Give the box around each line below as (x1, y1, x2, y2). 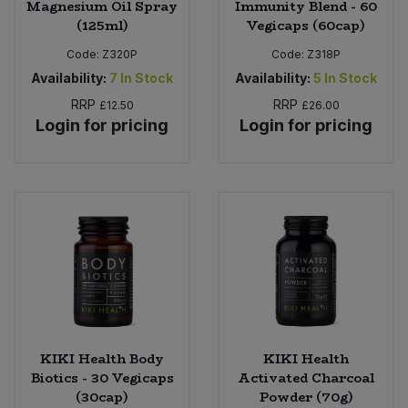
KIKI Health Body (40, 349, 164, 370)
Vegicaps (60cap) (247, 15, 365, 36)
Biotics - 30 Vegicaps (30, 368, 174, 389)
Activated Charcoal (238, 368, 374, 389)
